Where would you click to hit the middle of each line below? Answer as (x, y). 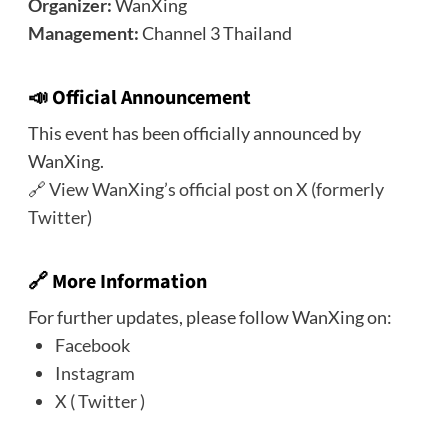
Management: (84, 32)
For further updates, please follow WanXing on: (209, 316)
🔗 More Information (117, 281)
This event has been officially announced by (194, 132)
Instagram (94, 372)
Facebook (92, 344)
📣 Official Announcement (139, 97)
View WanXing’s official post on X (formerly (216, 188)
